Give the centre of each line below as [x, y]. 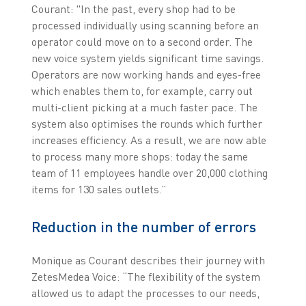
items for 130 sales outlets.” [98, 190]
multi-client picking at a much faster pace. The [144, 108]
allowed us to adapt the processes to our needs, [145, 293]
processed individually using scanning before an [145, 26]
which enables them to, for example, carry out [142, 91]
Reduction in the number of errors [143, 227]
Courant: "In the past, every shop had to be [133, 9]
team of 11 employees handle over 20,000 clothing [149, 173]
